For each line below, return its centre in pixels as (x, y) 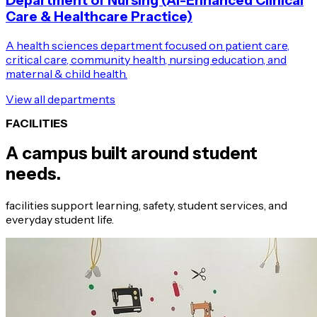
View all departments (60, 99)
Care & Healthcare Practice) (99, 17)
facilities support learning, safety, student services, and (146, 205)
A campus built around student (132, 153)
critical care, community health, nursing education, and (146, 60)
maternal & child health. (67, 74)
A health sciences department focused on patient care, (148, 46)
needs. (33, 173)
